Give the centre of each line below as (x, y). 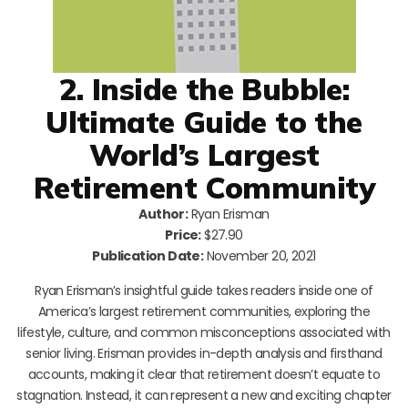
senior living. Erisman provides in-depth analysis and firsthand (204, 353)
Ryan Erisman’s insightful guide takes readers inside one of (204, 290)
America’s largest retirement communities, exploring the (204, 311)
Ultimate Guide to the (204, 121)
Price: (183, 235)
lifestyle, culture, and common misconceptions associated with (204, 332)
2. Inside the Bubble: (204, 88)
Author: (163, 214)
